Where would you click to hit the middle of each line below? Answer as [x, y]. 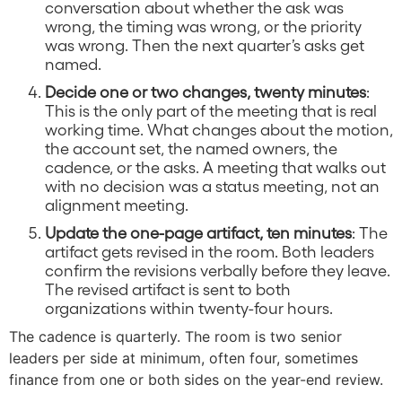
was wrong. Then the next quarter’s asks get [205, 45]
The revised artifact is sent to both [168, 289]
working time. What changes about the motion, [219, 129]
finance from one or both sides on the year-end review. [196, 380]
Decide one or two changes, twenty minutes [205, 92]
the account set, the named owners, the [191, 148]
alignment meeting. [117, 205]
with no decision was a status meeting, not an [212, 186]
